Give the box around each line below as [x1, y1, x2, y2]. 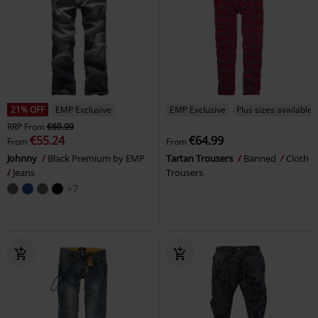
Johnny [7, 151, 39, 165]
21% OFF [11, 103, 45, 116]
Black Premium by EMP [48, 151, 147, 165]
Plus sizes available [236, 103, 312, 116]
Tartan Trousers [166, 151, 235, 165]
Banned [243, 151, 278, 165]
